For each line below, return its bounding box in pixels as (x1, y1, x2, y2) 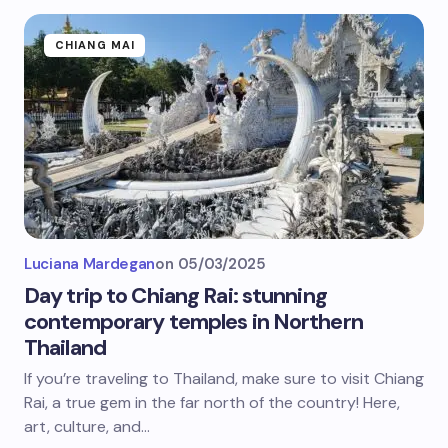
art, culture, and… (24, 416, 150, 437)
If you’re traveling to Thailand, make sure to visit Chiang (24, 368, 424, 389)
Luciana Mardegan (24, 254, 156, 274)
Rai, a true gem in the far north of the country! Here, (24, 392, 400, 413)
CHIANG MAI (55, 38, 135, 52)
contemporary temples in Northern (24, 307, 363, 336)
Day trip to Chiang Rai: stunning (24, 281, 327, 310)
